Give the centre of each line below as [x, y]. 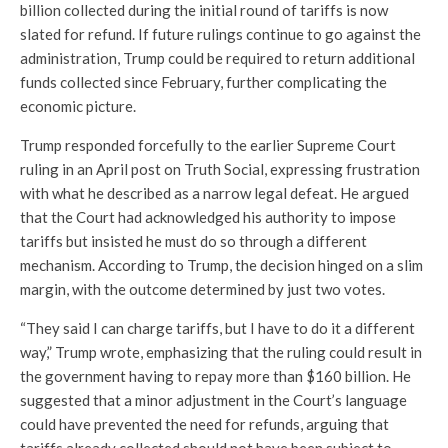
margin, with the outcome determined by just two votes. [202, 288]
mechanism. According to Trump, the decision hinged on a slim [221, 264]
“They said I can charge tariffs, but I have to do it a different [217, 327]
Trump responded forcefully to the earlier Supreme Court [208, 144]
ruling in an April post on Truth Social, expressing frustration [220, 168]
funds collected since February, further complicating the [203, 81]
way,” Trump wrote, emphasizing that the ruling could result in [221, 351]
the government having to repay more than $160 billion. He [215, 375]
